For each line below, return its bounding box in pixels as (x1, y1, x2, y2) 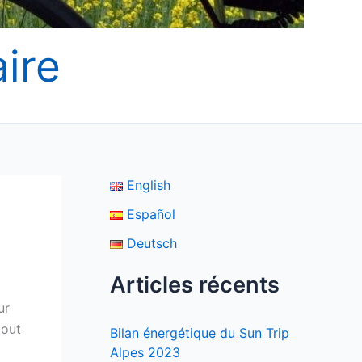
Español (126, 206, 175, 222)
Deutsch (126, 235, 177, 251)
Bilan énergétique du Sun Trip (110, 325, 289, 342)
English (126, 177, 170, 193)
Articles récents (110, 271, 280, 298)
